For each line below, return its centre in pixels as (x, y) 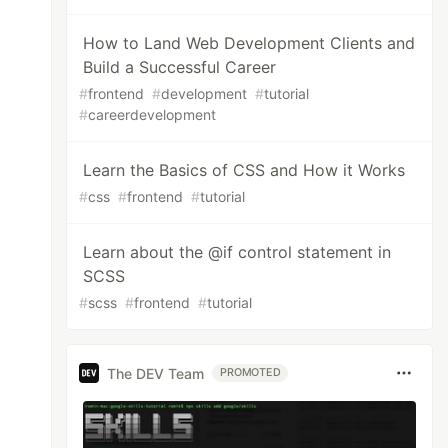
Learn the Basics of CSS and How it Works (244, 170)
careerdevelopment (152, 114)
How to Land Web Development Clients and (249, 43)
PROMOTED (250, 372)
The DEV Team (156, 373)
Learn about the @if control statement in (237, 252)
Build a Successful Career (180, 67)
